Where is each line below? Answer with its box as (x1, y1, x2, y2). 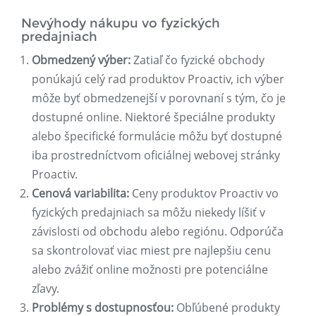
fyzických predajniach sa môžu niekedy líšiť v (32, 205, 265, 221)
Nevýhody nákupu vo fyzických (21, 16, 220, 32)
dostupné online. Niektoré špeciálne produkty (32, 109, 275, 126)
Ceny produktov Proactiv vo (129, 186, 279, 202)
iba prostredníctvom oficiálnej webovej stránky (32, 147, 280, 164)
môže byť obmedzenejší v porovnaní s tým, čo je (32, 90, 286, 107)
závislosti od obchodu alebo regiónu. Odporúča (32, 224, 284, 240)
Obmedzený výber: (32, 52, 130, 68)
